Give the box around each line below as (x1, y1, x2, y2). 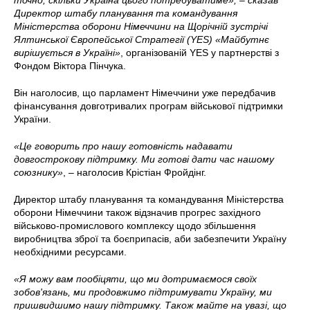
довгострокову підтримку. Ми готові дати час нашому (14, 154, 274, 165)
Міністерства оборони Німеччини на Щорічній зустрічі (14, 21, 268, 32)
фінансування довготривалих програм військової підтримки (14, 100, 283, 111)
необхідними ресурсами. (14, 246, 127, 257)
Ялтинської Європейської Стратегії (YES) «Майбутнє (14, 34, 269, 45)
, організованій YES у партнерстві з (120, 47, 279, 58)
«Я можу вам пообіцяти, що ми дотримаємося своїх (14, 273, 257, 284)
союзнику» (14, 167, 63, 178)
